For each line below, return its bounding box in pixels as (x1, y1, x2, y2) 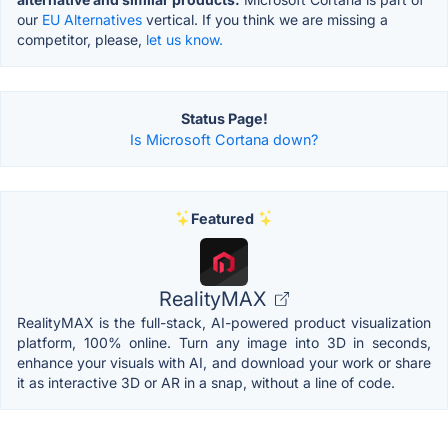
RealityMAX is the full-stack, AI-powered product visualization (17, 313, 431, 331)
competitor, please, (17, 30, 146, 48)
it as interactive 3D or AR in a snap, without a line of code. (17, 373, 395, 391)
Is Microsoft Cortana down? (130, 130, 318, 148)
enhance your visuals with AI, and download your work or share (17, 353, 431, 371)
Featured (190, 209, 254, 227)
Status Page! (180, 109, 268, 127)
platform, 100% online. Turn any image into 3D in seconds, (17, 333, 431, 351)
